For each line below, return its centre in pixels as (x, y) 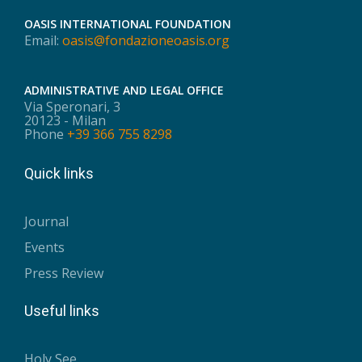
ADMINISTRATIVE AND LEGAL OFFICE (124, 90)
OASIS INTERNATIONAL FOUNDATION (128, 23)
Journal (46, 222)
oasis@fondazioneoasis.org (146, 40)
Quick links (59, 173)
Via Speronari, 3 (72, 106)
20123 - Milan (65, 120)
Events (44, 248)
